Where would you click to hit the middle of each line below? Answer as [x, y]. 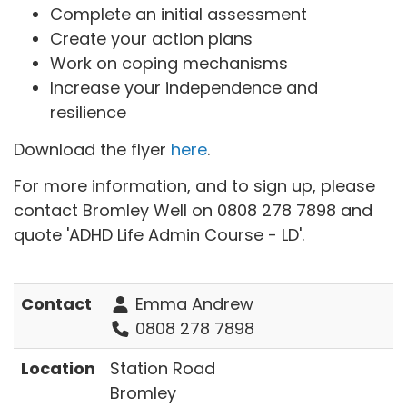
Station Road [163, 369]
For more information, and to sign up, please [194, 186]
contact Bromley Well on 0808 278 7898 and [193, 211]
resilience [88, 113]
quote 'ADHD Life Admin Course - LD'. [159, 235]
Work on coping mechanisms [171, 64]
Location [58, 369]
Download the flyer [92, 149]
